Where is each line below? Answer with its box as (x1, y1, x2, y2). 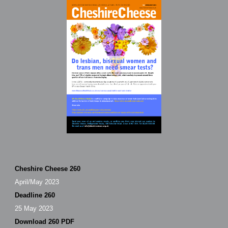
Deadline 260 (15, 191, 55, 199)
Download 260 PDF (15, 217, 75, 225)
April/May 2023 (15, 178, 60, 186)
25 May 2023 (15, 204, 53, 212)
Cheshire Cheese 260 (15, 164, 81, 173)
